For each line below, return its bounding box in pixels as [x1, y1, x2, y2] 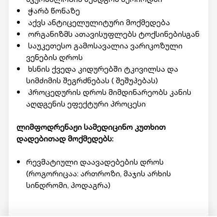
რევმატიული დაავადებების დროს [26, 156, 164, 168]
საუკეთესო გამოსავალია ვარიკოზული [26, 40, 183, 51]
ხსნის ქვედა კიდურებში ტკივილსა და [26, 63, 178, 75]
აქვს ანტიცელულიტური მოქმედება [26, 16, 170, 28]
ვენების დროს [26, 51, 83, 63]
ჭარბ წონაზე [26, 5, 80, 16]
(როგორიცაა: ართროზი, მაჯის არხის [26, 168, 171, 179]
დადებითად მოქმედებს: [16, 133, 113, 144]
